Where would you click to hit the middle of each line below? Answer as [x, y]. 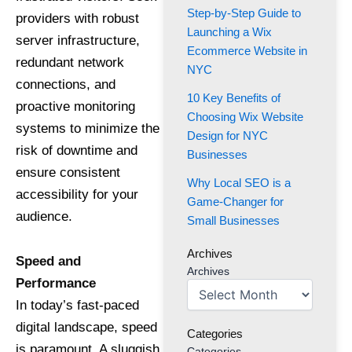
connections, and [66, 84]
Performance [56, 284]
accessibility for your [77, 194]
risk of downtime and [77, 150]
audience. [44, 216]
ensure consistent [68, 172]
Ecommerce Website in [247, 51]
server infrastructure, [78, 40]
